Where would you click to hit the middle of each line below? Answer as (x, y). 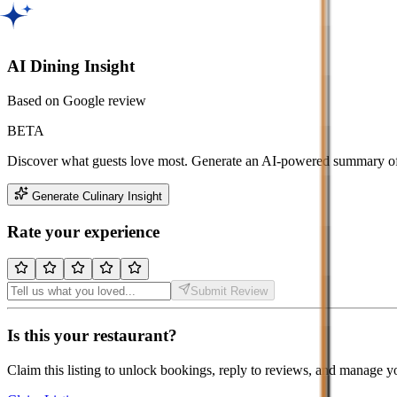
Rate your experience (83, 231)
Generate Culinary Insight (97, 196)
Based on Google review (77, 100)
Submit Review (229, 292)
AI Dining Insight (71, 66)
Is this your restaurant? (92, 336)
